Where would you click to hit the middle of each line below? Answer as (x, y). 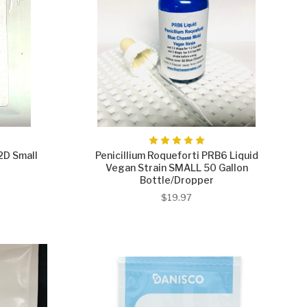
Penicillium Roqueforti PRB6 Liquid (176, 155)
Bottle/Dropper (176, 180)
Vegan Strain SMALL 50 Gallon (176, 167)
